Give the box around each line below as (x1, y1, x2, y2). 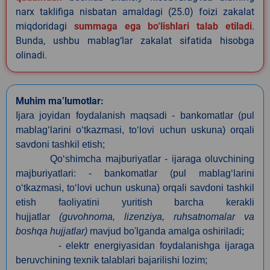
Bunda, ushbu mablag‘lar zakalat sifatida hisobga (16, 34, 254, 46)
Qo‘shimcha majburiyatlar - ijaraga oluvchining (16, 153, 254, 164)
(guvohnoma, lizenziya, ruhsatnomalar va (59, 211, 254, 222)
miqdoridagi (16, 20, 74, 32)
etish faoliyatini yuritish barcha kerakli (16, 196, 254, 207)
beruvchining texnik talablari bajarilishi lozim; (16, 254, 207, 265)
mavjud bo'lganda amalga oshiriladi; (87, 225, 244, 236)
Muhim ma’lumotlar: (16, 95, 104, 107)
